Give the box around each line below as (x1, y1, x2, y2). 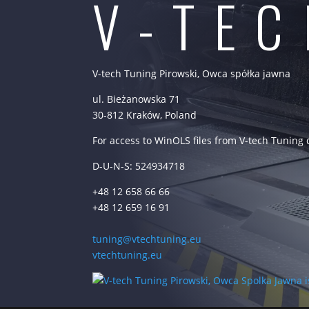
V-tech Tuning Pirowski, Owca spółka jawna (92, 67, 291, 81)
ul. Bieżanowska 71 (92, 92, 181, 106)
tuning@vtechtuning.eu (92, 232, 202, 246)
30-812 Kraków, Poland (92, 108, 197, 122)
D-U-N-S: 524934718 (92, 159, 186, 173)
